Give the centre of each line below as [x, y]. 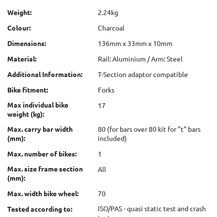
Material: [22, 59]
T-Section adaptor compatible [143, 74]
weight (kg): [26, 114]
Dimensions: [27, 43]
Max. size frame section [45, 169]
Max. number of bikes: [42, 154]
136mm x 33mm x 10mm [135, 43]
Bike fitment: [28, 90]
